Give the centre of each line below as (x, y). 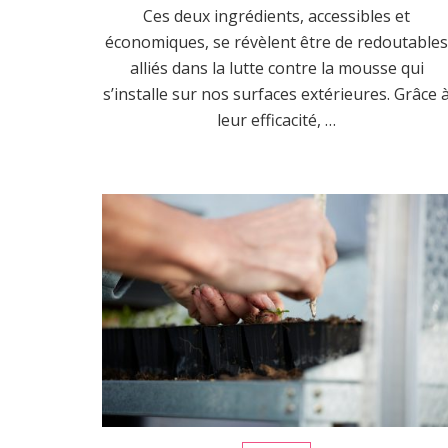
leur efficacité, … (277, 119)
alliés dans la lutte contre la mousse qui (276, 67)
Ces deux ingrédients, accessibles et (277, 15)
